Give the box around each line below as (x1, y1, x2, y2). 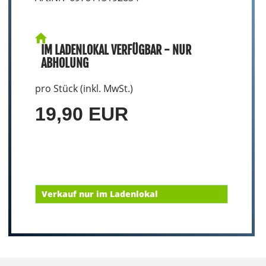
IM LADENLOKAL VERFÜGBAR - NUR (40, 43, 191, 58)
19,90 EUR (34, 103, 128, 125)
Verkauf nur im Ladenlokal (41, 188, 158, 199)
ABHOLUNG (40, 56, 88, 71)
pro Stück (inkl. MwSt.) (34, 82, 133, 95)
